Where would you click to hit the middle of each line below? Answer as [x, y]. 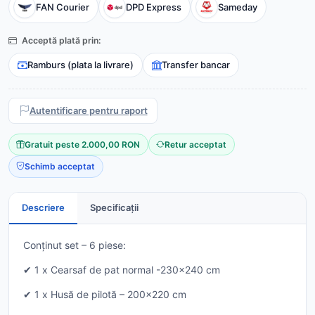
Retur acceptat [196, 144]
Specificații [114, 207]
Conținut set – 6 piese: [75, 245]
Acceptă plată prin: [60, 41]
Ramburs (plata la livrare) [81, 65]
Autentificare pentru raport [88, 111]
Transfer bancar [196, 65]
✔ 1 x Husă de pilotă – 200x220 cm [105, 294]
